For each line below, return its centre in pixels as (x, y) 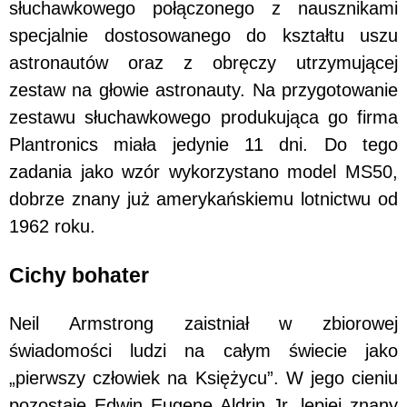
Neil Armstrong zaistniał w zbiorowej (203, 323)
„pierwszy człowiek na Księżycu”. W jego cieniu (203, 377)
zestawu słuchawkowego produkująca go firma (203, 118)
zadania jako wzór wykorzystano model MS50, (203, 172)
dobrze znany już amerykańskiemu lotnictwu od (203, 199)
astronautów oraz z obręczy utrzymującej (203, 63)
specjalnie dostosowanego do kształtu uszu (203, 36)
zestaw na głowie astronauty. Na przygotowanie (203, 90)
